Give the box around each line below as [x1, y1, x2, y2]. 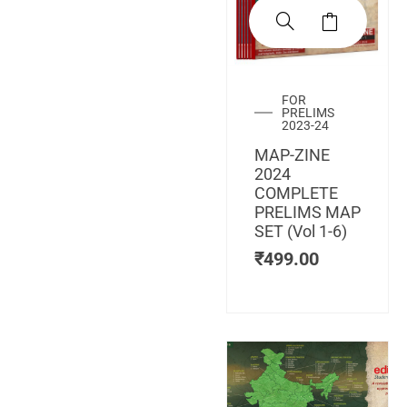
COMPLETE [254, 183, 338, 203]
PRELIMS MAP [254, 202, 361, 222]
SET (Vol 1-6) [254, 221, 347, 241]
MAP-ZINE [254, 144, 330, 164]
